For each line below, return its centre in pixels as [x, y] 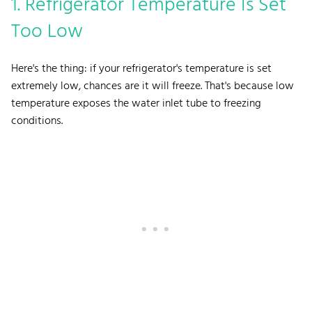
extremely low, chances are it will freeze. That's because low [153, 86]
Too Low [47, 31]
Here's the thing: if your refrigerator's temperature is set [141, 69]
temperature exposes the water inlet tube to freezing [136, 103]
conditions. [38, 121]
